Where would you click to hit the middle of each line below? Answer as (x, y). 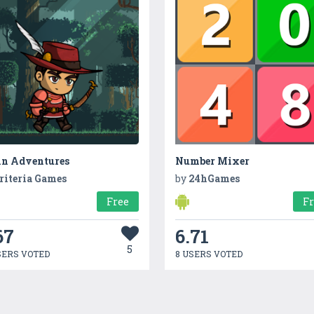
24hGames (214, 179)
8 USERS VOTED (209, 254)
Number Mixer (213, 161)
